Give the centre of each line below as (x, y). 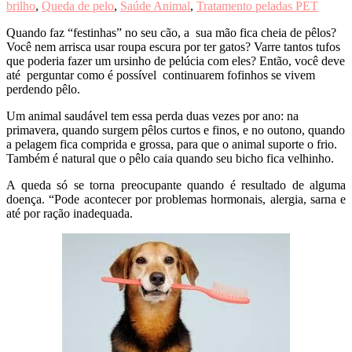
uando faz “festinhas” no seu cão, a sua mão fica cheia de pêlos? (176, 32)
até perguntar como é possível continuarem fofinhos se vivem (161, 75)
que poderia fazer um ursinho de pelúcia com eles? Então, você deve (176, 60)
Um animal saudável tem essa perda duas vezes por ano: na (152, 115)
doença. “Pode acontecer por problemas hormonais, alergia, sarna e (176, 199)
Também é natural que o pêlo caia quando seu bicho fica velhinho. (170, 158)
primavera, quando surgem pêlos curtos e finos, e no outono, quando (176, 130)
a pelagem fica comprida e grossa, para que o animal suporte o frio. (172, 144)
